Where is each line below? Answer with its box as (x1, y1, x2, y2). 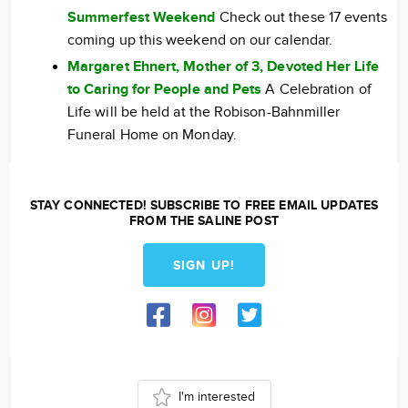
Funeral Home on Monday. (67, 127, 237, 144)
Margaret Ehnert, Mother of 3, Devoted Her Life (67, 58, 379, 76)
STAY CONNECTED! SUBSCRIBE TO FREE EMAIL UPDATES (29, 198, 379, 213)
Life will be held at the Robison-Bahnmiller (67, 104, 341, 121)
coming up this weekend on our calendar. (67, 32, 333, 49)
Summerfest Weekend (67, 9, 216, 26)
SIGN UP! (173, 258, 235, 273)
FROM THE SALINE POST (129, 213, 279, 229)
